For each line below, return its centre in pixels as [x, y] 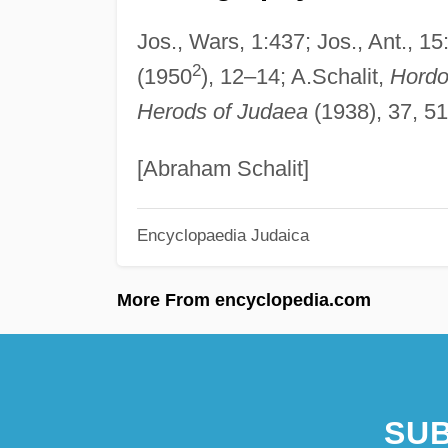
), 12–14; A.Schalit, [295, 76]
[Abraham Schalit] [222, 168]
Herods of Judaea [222, 111]
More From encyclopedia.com [244, 299]
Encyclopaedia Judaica [222, 235]
